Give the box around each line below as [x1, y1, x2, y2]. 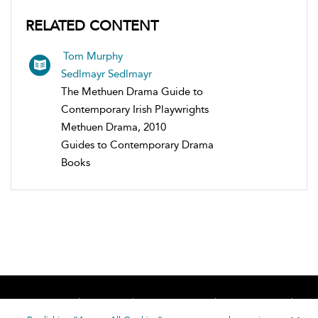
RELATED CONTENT [26, 16, 158, 34]
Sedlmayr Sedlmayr [61, 67, 152, 80]
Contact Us [231, 296, 284, 309]
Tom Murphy [63, 49, 123, 62]
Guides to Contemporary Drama [61, 138, 214, 151]
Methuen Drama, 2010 [61, 120, 166, 133]
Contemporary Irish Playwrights [61, 102, 209, 116]
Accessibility [148, 296, 207, 309]
